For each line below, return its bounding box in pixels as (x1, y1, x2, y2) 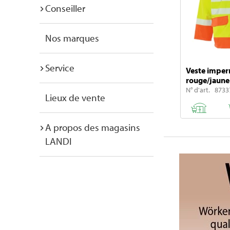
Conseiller (45, 2, 85, 14)
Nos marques (45, 32, 99, 44)
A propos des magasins (45, 121, 140, 133)
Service (45, 62, 74, 74)
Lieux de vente (45, 91, 105, 104)
